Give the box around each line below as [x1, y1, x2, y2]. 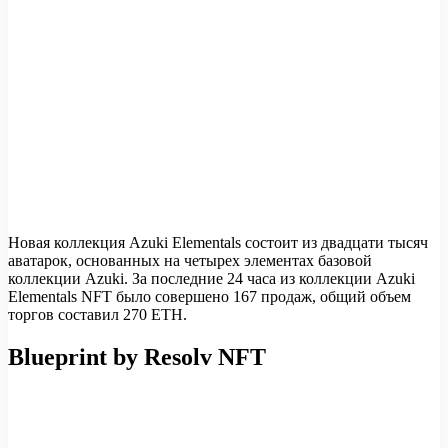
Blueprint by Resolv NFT [8, 344, 266, 371]
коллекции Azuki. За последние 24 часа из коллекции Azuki [8, 270, 415, 288]
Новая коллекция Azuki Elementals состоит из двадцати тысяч [8, 234, 428, 252]
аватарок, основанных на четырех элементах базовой [8, 252, 372, 270]
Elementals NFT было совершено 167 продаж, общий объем [8, 288, 411, 306]
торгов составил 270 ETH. [8, 306, 187, 324]
